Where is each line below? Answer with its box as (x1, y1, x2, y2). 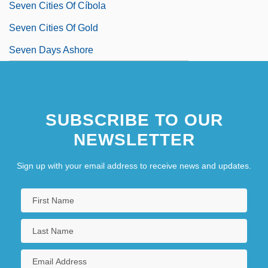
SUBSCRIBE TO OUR (45, 110, 223, 129)
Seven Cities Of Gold (9, 22, 98, 33)
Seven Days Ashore (9, 44, 93, 55)
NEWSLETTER (73, 130, 195, 149)
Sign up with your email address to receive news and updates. (17, 160, 251, 170)
